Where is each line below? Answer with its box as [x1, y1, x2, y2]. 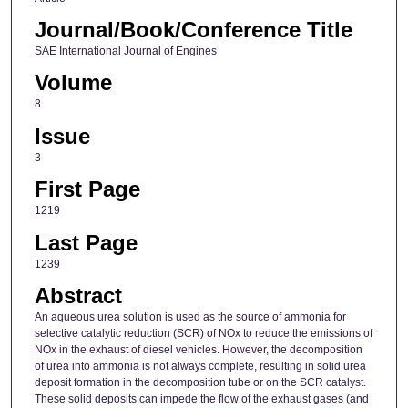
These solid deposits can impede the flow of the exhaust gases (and [34, 393, 369, 406]
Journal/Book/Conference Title [34, 17, 352, 43]
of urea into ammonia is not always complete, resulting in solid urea [34, 360, 366, 373]
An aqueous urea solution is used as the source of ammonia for [34, 311, 346, 324]
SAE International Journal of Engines [34, 45, 217, 58]
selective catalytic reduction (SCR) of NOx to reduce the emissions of [34, 327, 372, 341]
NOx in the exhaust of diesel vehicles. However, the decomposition [34, 343, 362, 357]
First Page [34, 177, 140, 202]
